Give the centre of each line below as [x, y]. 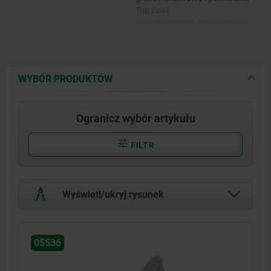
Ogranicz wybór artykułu [135, 118]
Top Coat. [154, 10]
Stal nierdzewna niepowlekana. [194, 22]
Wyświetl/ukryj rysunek [112, 194]
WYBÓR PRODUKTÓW [65, 79]
